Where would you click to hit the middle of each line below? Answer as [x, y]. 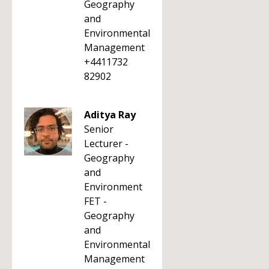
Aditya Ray [110, 115]
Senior [99, 129]
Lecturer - [106, 144]
